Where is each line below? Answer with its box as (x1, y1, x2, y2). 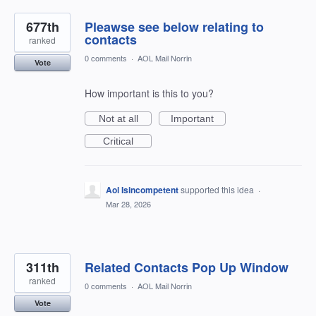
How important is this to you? (85, 86, 214, 101)
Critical (103, 135, 133, 147)
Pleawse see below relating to (85, 18, 264, 37)
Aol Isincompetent (106, 183, 178, 197)
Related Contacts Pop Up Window (85, 258, 288, 277)
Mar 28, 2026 (106, 198, 151, 210)
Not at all (98, 113, 138, 125)
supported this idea (181, 183, 256, 196)
